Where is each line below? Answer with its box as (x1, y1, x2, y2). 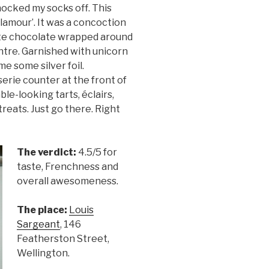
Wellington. (16, 247, 70, 259)
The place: (16, 204, 67, 216)
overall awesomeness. (16, 175, 118, 187)
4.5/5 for (76, 147, 117, 159)
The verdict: (16, 147, 76, 159)
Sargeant (16, 219, 60, 231)
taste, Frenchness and (16, 161, 118, 173)
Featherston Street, (16, 233, 109, 245)
